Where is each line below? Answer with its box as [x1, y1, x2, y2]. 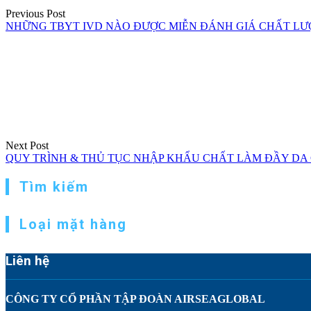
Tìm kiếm [19, 178, 89, 195]
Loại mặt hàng [19, 215, 127, 233]
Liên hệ [6, 253, 49, 269]
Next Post [6, 139, 49, 151]
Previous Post [6, 7, 65, 19]
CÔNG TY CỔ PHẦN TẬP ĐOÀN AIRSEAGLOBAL [6, 292, 265, 305]
